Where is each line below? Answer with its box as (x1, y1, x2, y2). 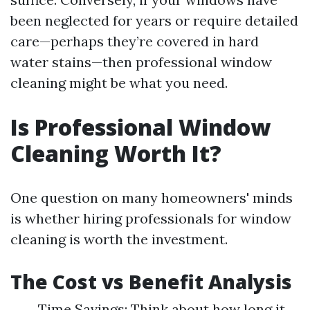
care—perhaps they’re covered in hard (10, 33, 259, 50)
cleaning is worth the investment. (10, 230, 228, 248)
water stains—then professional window (10, 53, 272, 71)
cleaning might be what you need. (10, 74, 228, 91)
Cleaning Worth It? (10, 138, 221, 168)
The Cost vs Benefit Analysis (10, 268, 292, 295)
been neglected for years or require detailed (10, 12, 298, 29)
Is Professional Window (10, 112, 271, 142)
